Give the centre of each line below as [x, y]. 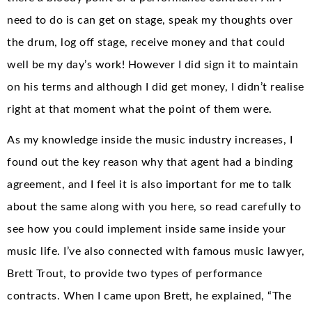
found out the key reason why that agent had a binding [150, 162]
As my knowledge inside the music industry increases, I [150, 140]
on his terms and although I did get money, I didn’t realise [156, 87]
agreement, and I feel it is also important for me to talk [149, 184]
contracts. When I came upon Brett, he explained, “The [149, 296]
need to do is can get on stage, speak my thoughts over [150, 20]
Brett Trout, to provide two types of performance [135, 273]
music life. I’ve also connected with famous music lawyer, [156, 251]
